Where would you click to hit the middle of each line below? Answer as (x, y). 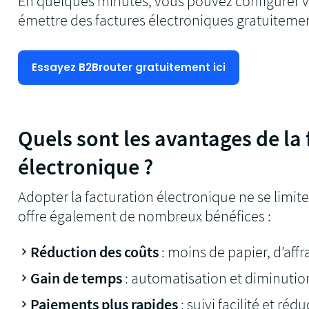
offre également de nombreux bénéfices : (145, 216)
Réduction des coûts (95, 251)
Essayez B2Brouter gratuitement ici (129, 67)
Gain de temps (77, 278)
